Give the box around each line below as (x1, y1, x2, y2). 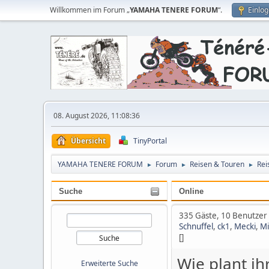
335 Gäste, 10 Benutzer (179, 210, 267, 221)
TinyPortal (133, 136, 167, 146)
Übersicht (71, 136, 106, 146)
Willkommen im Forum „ (50, 5, 130, 15)
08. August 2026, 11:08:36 (53, 110, 140, 121)
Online (179, 187, 204, 196)
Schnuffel (179, 221, 213, 232)
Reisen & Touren (190, 159, 244, 169)
